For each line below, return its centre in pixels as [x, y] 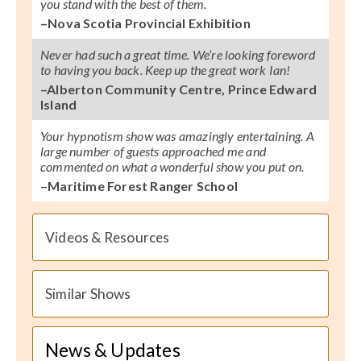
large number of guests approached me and [153, 151]
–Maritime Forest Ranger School [139, 186]
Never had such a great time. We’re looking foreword [178, 55]
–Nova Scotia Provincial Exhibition [145, 23]
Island [59, 105]
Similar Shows [88, 294]
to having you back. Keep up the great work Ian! [166, 70]
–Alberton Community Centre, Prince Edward [179, 89]
